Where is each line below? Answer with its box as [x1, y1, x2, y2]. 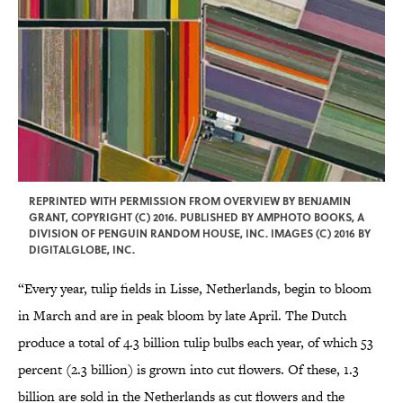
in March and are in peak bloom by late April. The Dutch [18, 306, 346, 326]
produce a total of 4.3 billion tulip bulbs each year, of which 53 [18, 333, 373, 353]
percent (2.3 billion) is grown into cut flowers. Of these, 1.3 [18, 360, 359, 380]
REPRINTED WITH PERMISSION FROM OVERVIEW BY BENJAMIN [29, 193, 351, 210]
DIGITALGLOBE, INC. [29, 241, 135, 258]
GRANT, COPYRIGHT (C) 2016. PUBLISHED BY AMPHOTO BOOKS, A [29, 209, 364, 226]
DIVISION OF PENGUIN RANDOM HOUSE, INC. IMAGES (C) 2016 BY [29, 225, 371, 242]
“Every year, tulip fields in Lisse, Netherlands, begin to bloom [18, 279, 372, 299]
